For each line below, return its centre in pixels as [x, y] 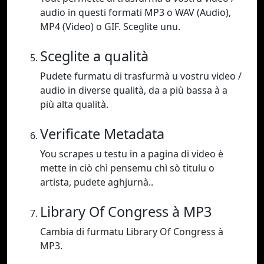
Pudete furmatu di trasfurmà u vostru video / [141, 76]
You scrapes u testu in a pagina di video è [132, 154]
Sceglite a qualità [94, 56]
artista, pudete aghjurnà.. [97, 182]
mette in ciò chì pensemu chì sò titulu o [127, 168]
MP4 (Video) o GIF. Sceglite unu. [110, 27]
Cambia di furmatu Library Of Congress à [132, 232]
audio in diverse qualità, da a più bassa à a [134, 90]
